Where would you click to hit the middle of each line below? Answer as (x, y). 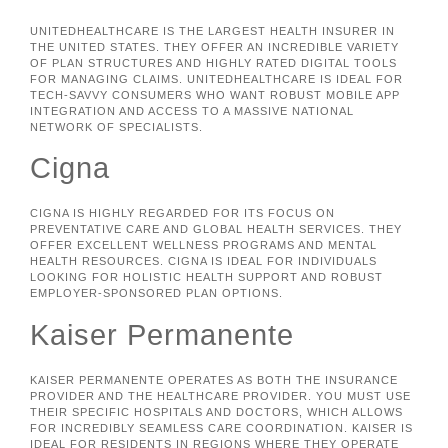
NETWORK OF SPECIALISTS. (116, 126)
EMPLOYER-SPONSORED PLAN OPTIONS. (156, 293)
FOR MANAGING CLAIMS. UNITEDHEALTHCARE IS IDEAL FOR (216, 78)
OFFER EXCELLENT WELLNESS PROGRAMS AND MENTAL (203, 245)
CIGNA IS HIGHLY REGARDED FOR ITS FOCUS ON (182, 213)
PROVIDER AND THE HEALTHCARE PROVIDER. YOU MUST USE (220, 395)
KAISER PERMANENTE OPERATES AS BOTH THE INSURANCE (214, 379)
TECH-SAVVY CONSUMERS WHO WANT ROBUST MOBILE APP (215, 94)
